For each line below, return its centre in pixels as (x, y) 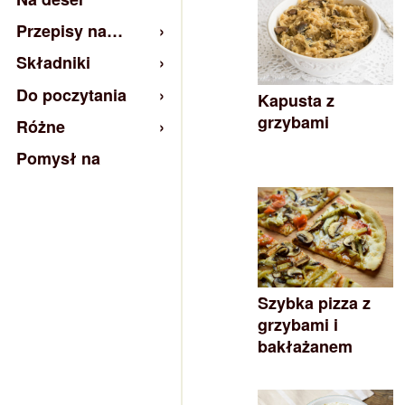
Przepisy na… (70, 31)
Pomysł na (58, 158)
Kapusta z (296, 100)
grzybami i (298, 325)
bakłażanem (305, 346)
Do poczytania (71, 94)
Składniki (53, 63)
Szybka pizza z (314, 303)
